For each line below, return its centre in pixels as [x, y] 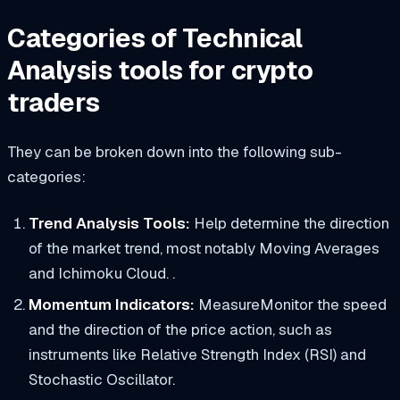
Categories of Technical [155, 38]
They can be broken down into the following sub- [175, 152]
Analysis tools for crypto [160, 70]
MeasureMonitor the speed [290, 305]
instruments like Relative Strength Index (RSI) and [197, 355]
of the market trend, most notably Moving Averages [204, 249]
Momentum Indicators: [111, 305]
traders [54, 102]
